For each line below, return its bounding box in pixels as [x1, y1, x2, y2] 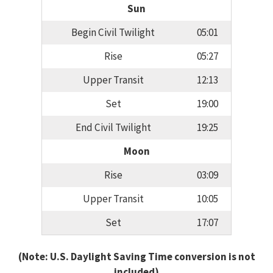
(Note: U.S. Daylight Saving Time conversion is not [18, 249, 255, 263]
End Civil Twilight [75, 121, 151, 135]
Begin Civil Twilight [71, 26, 155, 40]
